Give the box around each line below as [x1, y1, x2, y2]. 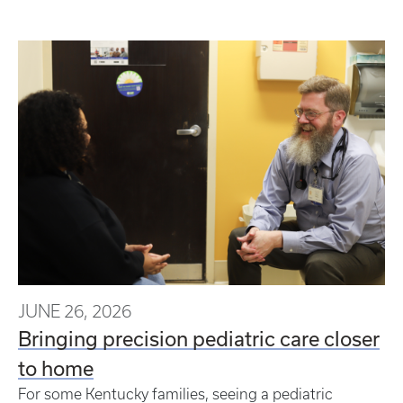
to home [18, 355, 94, 380]
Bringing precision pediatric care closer [18, 326, 380, 350]
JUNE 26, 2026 [18, 300, 131, 321]
